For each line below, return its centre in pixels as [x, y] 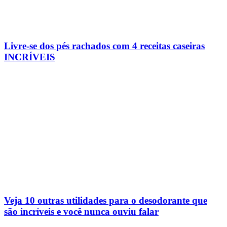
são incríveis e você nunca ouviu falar [81, 212]
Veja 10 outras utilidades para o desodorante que [106, 201]
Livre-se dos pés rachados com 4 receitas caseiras [104, 46]
